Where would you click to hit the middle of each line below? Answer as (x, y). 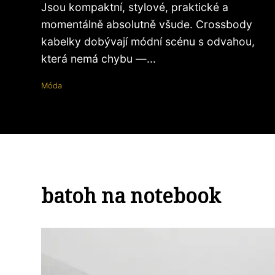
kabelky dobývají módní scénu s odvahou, (148, 41)
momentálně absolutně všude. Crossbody (147, 24)
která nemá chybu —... (99, 59)
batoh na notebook (131, 196)
